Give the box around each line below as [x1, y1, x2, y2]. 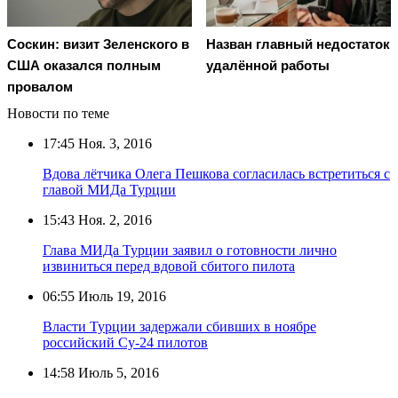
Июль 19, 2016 [75, 288, 166, 304]
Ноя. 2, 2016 [75, 211, 152, 227]
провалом [7, 78, 73, 94]
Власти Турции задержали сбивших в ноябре [43, 318, 316, 334]
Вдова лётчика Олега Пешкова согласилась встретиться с [43, 165, 390, 181]
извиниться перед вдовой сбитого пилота [43, 258, 295, 274]
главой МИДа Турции [43, 181, 176, 197]
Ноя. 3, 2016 [75, 135, 152, 151]
